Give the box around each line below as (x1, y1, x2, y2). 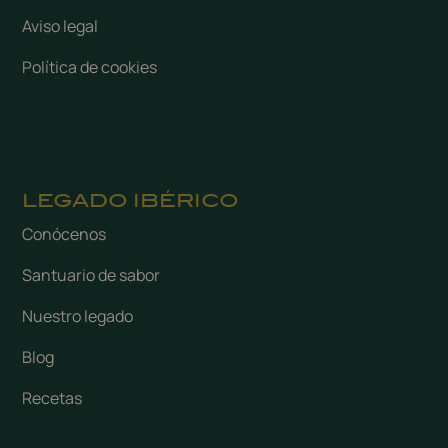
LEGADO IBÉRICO (22, 189, 240, 212)
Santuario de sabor (22, 263, 161, 286)
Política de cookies (22, 55, 158, 78)
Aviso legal (22, 14, 99, 37)
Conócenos (22, 222, 107, 245)
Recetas (22, 386, 83, 409)
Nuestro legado (22, 304, 134, 327)
